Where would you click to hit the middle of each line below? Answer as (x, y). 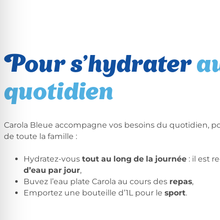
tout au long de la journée (133, 159)
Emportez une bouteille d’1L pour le (94, 193)
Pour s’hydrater (100, 66)
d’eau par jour (52, 170)
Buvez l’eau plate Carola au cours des (96, 182)
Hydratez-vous (52, 159)
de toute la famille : (41, 136)
